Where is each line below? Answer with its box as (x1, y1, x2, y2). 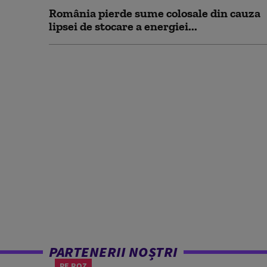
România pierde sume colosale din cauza (49, 5, 260, 20)
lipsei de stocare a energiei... (49, 18, 197, 33)
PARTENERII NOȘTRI (49, 242, 178, 261)
